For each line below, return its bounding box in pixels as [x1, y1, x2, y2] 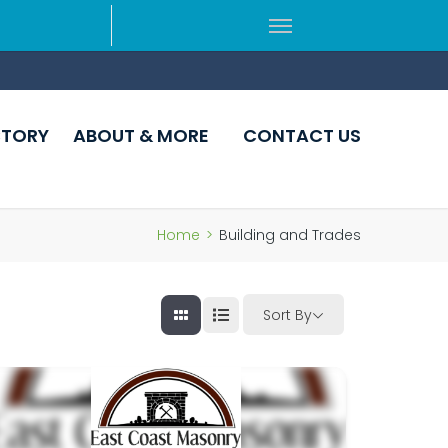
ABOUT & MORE [73, 123, 209, 148]
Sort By [263, 304, 312, 325]
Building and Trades [219, 225, 361, 246]
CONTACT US [243, 123, 361, 148]
